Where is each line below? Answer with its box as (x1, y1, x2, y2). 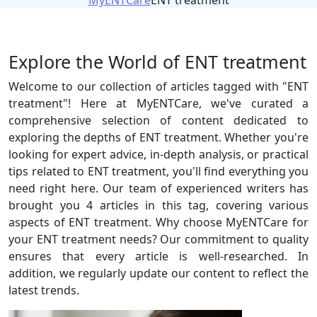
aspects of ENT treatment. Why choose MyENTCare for (8, 214, 309, 230)
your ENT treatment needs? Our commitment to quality (8, 231, 309, 247)
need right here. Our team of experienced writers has (8, 180, 309, 196)
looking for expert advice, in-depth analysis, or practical (8, 146, 309, 162)
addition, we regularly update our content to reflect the (8, 265, 309, 281)
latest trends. (8, 282, 79, 298)
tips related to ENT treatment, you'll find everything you (8, 163, 309, 179)
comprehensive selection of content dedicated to (8, 113, 309, 128)
